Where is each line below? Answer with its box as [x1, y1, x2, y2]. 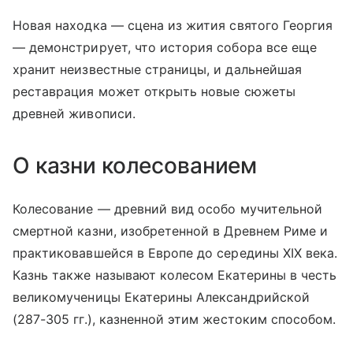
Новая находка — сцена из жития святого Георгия [13, 17, 333, 34]
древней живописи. [13, 106, 136, 122]
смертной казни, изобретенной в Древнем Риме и [13, 223, 329, 240]
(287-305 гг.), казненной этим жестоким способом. [13, 311, 336, 328]
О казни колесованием [13, 152, 258, 180]
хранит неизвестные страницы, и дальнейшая [13, 61, 302, 78]
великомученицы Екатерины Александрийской [13, 289, 310, 306]
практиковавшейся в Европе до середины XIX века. [13, 245, 338, 262]
